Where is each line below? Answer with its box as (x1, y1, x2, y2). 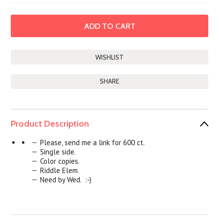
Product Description (11, 118, 89, 129)
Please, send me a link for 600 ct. (40, 138, 145, 147)
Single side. (40, 147, 76, 156)
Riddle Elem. (40, 166, 80, 175)
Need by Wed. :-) (40, 175, 92, 184)
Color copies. (40, 156, 80, 166)
